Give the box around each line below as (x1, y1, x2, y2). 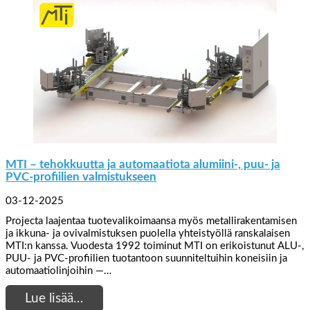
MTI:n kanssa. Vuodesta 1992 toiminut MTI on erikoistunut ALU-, (6, 241, 304, 252)
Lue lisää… (25, 291, 84, 305)
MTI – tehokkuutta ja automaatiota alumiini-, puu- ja (6, 158, 280, 171)
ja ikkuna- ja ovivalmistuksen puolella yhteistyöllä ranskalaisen (6, 228, 290, 239)
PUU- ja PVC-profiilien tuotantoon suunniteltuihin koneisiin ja (6, 253, 287, 264)
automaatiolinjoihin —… (6, 266, 111, 277)
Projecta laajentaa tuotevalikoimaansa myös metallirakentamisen (6, 216, 297, 227)
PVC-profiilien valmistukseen (6, 171, 156, 183)
